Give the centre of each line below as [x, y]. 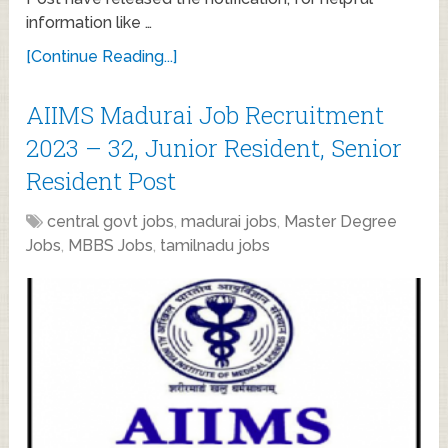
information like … [89, 23]
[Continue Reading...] [102, 57]
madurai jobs [229, 222]
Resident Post [101, 181]
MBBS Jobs [111, 246]
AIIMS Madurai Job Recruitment [205, 115]
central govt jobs [111, 222]
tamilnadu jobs [215, 246]
